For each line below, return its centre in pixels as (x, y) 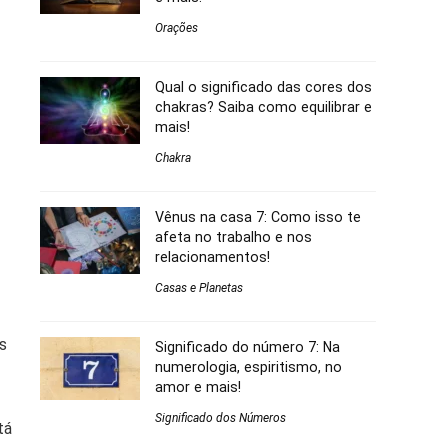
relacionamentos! (212, 257)
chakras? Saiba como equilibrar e (263, 107)
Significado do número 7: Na (247, 347)
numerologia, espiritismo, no (248, 367)
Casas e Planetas (199, 288)
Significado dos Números (220, 418)
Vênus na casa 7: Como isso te (258, 217)
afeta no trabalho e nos (233, 237)
